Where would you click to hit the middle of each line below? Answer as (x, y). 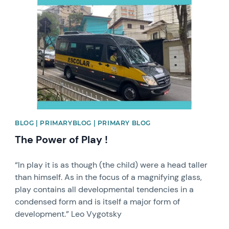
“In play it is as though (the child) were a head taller (111, 165)
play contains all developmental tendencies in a (105, 189)
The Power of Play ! (62, 139)
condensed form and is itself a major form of (98, 201)
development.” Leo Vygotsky (68, 214)
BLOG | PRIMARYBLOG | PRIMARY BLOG (83, 123)
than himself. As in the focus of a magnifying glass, (109, 177)
